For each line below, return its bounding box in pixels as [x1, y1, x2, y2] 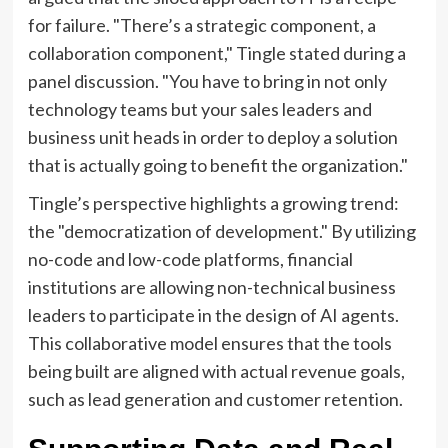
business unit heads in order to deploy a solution [27, 125, 398, 148]
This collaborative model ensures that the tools [27, 331, 392, 354]
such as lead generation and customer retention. [27, 387, 403, 410]
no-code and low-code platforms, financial [27, 247, 353, 270]
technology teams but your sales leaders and [27, 97, 372, 120]
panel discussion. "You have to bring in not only [27, 69, 387, 92]
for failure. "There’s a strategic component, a [27, 13, 376, 36]
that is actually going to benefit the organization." [27, 153, 408, 176]
